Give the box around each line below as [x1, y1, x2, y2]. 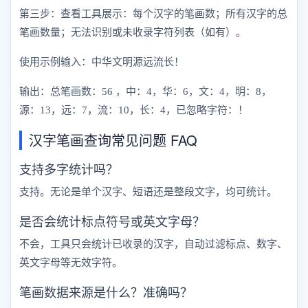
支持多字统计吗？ [19, 159, 118, 178]
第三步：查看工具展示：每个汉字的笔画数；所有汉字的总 [19, 8, 287, 20]
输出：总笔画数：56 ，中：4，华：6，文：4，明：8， [19, 86, 272, 98]
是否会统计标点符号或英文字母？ [19, 212, 205, 230]
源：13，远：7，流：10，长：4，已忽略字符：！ [19, 104, 248, 116]
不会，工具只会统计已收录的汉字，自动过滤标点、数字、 [19, 239, 287, 250]
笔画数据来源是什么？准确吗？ [19, 283, 192, 301]
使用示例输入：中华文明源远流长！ [19, 56, 184, 68]
